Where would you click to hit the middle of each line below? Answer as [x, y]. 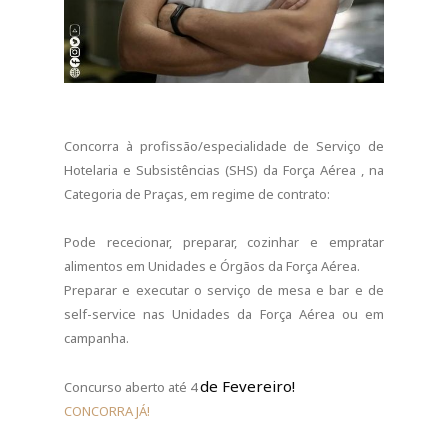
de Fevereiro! [249, 386]
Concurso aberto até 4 [132, 387]
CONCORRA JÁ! [107, 411]
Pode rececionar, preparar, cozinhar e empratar [224, 242]
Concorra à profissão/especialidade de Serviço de [224, 146]
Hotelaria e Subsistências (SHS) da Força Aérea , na [224, 170]
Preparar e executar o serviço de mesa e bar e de [224, 290]
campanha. [96, 338]
